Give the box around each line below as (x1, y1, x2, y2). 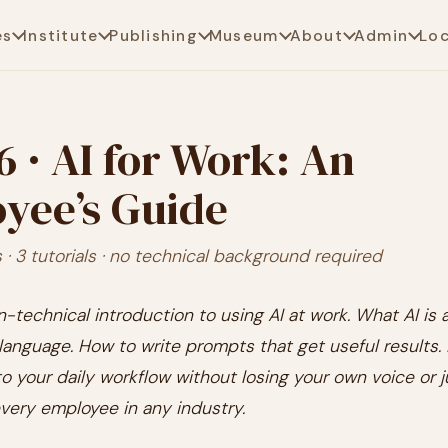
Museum (208, 24, 279, 46)
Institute (23, 24, 99, 46)
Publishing (109, 24, 198, 46)
